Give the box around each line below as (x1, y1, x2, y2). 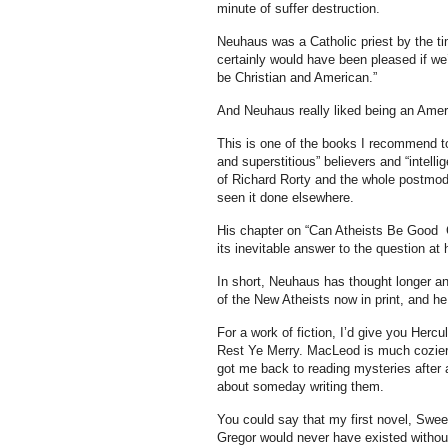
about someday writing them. (216, 379, 388, 394)
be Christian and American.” (216, 70, 381, 85)
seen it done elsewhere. (216, 190, 358, 205)
